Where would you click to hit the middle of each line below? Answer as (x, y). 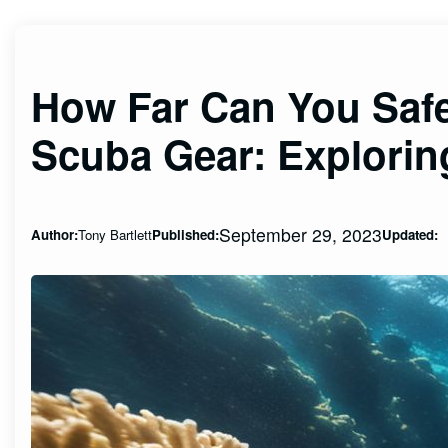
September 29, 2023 (301, 235)
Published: (186, 235)
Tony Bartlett (115, 235)
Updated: (410, 235)
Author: (55, 235)
